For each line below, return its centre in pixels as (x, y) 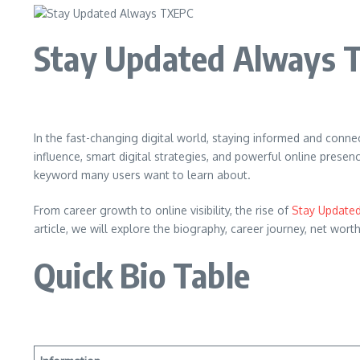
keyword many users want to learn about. (142, 175)
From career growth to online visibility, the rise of (163, 210)
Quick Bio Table (142, 275)
